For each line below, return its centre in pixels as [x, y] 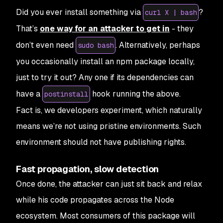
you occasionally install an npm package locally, [105, 61]
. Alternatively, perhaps [158, 45]
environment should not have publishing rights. [101, 142]
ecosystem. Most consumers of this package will [106, 216]
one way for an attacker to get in [105, 29]
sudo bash [96, 45]
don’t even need [46, 45]
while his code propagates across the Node [95, 200]
